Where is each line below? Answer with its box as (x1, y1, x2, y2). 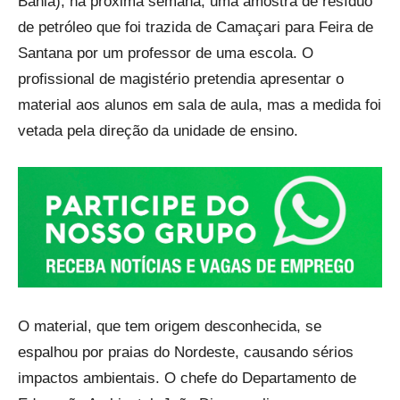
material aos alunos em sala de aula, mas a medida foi (18, 96, 381, 113)
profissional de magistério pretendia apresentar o (18, 70, 344, 87)
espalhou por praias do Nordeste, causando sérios (18, 344, 354, 362)
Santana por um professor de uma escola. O (18, 44, 313, 62)
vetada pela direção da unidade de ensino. (18, 121, 298, 139)
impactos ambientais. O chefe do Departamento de (18, 370, 356, 387)
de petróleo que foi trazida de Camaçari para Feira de (18, 18, 373, 36)
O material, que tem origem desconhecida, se (18, 318, 321, 336)
